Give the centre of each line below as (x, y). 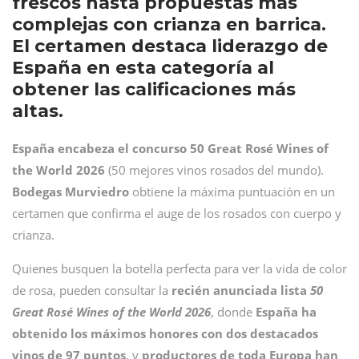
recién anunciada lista (241, 290)
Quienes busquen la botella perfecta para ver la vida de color (179, 268)
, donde (233, 312)
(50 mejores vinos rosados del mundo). (214, 170)
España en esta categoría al (143, 68)
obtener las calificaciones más (154, 89)
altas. (38, 111)
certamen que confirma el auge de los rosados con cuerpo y (177, 213)
